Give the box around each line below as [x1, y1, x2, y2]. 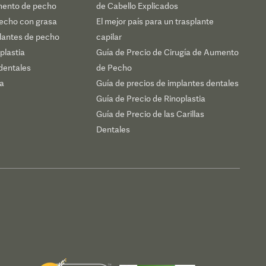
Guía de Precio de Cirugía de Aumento [96, 47, 239, 57]
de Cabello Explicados [96, 1, 179, 11]
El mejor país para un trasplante [96, 17, 214, 26]
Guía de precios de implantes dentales [96, 78, 239, 88]
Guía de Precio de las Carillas [96, 109, 205, 119]
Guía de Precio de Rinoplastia [96, 94, 206, 103]
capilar [96, 32, 122, 42]
